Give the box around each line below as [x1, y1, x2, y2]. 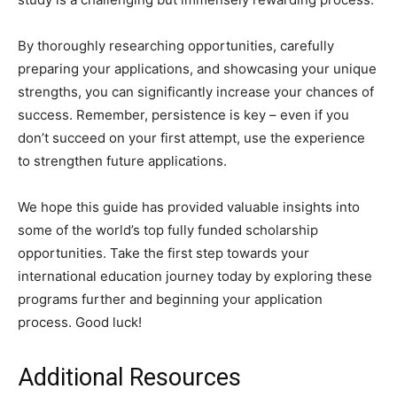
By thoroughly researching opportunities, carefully [18, 36, 334, 54]
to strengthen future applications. [18, 152, 227, 169]
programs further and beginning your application [18, 290, 323, 307]
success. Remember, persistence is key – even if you [18, 105, 349, 123]
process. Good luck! [18, 313, 142, 331]
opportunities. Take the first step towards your [18, 244, 309, 261]
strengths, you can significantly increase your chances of [18, 82, 374, 100]
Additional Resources [18, 362, 241, 392]
